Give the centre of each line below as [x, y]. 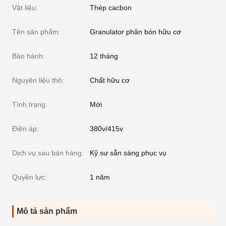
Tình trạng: [30, 104]
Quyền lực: [30, 177]
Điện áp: [25, 129]
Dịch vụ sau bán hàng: [48, 153]
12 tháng [104, 56]
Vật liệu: [25, 8]
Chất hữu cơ [110, 80]
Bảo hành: [29, 56]
